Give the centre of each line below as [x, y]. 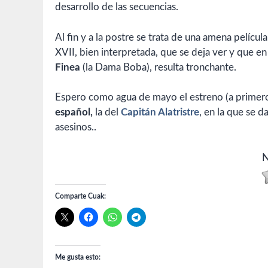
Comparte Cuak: [80, 196]
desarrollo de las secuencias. [117, 7]
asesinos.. [76, 127]
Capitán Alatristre [160, 112]
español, [74, 112]
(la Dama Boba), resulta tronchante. [158, 67]
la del [107, 112]
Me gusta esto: [78, 257]
